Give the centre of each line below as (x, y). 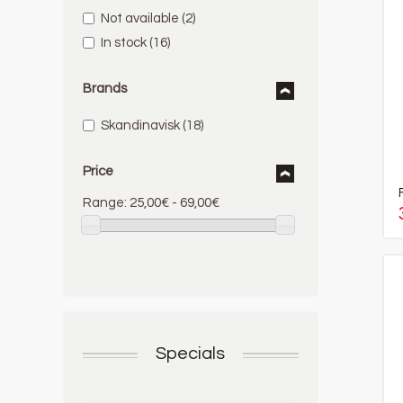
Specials (191, 354)
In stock (124, 43)
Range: (105, 203)
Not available (140, 18)
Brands (105, 89)
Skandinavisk (140, 125)
